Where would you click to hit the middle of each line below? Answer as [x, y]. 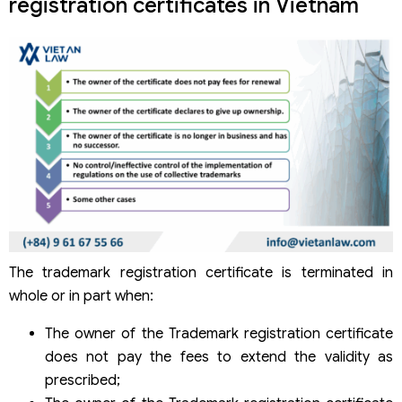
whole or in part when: [81, 297]
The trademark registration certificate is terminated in [201, 273]
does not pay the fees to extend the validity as [219, 358]
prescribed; [83, 381]
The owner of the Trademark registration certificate [219, 334]
